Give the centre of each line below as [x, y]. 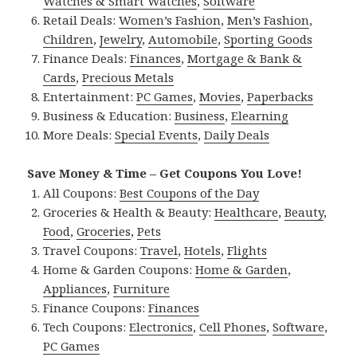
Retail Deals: [81, 20]
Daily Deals [237, 134]
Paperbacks [280, 96]
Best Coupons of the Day [190, 192]
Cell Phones [233, 326]
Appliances [75, 288]
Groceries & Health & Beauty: [129, 212]
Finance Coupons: [96, 307]
